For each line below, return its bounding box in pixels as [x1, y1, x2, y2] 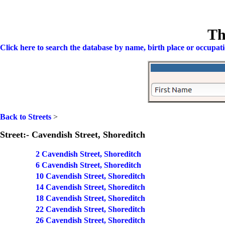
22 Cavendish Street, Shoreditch [35, 205, 145, 213]
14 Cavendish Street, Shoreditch [35, 183, 145, 191]
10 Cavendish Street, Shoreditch [35, 172, 145, 180]
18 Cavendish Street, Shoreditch [35, 194, 145, 202]
